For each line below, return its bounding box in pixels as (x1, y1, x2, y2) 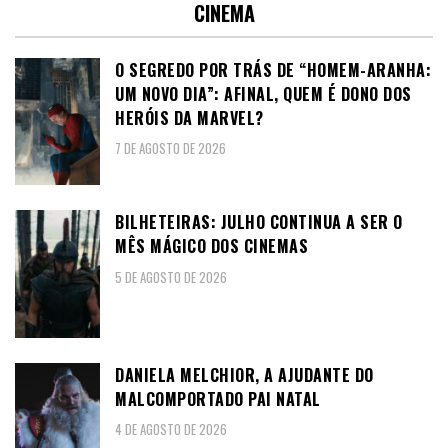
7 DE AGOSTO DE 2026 (115, 138, 226, 159)
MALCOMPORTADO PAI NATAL (115, 386, 321, 411)
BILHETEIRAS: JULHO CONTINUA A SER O (115, 210, 403, 235)
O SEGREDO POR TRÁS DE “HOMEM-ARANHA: (115, 57, 431, 82)
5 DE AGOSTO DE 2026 (115, 266, 227, 287)
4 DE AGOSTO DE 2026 (115, 419, 227, 440)
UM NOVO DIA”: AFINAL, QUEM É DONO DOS (115, 81, 412, 106)
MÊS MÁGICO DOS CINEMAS (115, 234, 308, 259)
